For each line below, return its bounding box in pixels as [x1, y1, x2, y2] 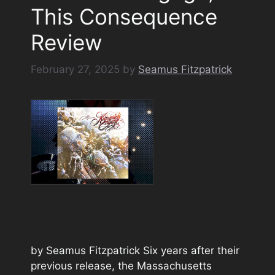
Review [31, 29, 102, 55]
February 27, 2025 [31, 63, 120, 76]
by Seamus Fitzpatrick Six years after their [31, 244, 239, 257]
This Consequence [31, 3, 217, 29]
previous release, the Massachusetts [31, 260, 212, 273]
